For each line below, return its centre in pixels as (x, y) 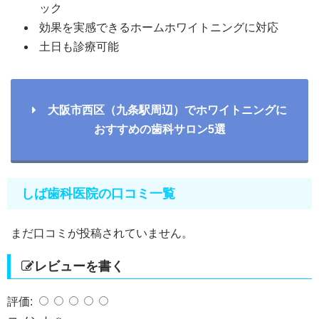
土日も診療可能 (79, 47)
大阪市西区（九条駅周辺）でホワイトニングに (162, 110)
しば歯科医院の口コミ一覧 (98, 194)
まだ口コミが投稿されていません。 (102, 234)
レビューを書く (79, 267)
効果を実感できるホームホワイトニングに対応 (159, 27)
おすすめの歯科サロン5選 (159, 129)
